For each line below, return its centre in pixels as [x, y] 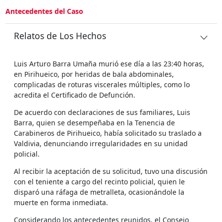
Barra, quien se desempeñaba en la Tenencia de [94, 122]
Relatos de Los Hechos [60, 35]
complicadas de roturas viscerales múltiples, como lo [102, 84]
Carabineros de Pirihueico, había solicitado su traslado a [108, 133]
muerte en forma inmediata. [61, 202]
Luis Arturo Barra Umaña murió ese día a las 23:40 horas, [109, 63]
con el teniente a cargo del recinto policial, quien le [99, 181]
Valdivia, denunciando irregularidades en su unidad [101, 143]
